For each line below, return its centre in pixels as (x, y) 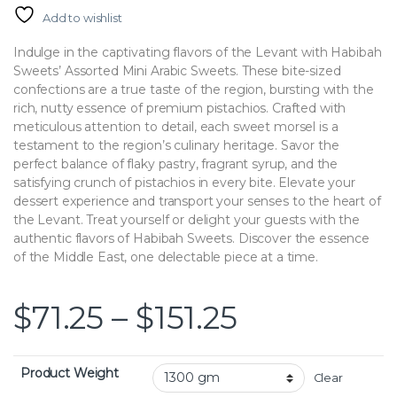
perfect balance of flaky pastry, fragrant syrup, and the (176, 163)
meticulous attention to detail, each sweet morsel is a (176, 126)
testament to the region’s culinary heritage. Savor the (176, 145)
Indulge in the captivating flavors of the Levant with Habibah (198, 52)
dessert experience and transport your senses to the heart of (197, 201)
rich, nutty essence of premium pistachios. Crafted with (180, 108)
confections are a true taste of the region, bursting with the (194, 89)
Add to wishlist (82, 17)
